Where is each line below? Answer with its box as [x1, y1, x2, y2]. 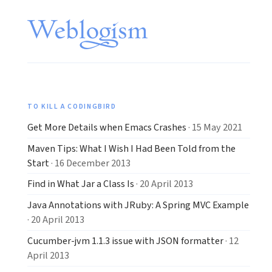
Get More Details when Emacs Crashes [27, 120, 186, 134]
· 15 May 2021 [186, 120, 242, 134]
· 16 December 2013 [49, 155, 131, 170]
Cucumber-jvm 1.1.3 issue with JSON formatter [27, 233, 223, 248]
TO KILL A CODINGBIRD [27, 101, 117, 112]
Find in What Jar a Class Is [27, 177, 134, 191]
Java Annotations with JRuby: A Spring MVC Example [27, 198, 249, 212]
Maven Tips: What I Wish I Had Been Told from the [27, 141, 236, 155]
